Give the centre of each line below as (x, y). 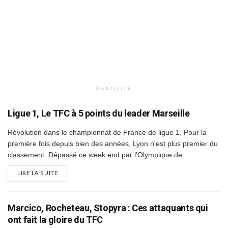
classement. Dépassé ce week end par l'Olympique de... (98, 154)
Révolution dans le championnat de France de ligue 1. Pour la (107, 132)
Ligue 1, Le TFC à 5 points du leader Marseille (99, 113)
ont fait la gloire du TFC (55, 219)
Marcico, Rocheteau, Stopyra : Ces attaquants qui (108, 208)
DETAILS (69, 173)
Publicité (114, 88)
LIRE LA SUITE (38, 173)
